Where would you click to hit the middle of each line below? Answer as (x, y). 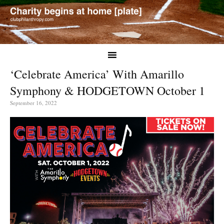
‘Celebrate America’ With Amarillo (97, 74)
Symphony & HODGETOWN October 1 (109, 90)
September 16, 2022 (33, 102)
